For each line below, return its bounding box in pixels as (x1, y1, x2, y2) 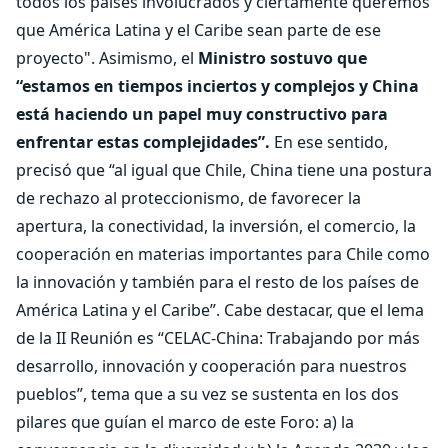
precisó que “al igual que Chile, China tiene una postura (16, 159, 432, 181)
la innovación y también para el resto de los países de (16, 271, 419, 293)
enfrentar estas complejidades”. (16, 131, 270, 153)
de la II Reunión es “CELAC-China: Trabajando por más (16, 327, 420, 349)
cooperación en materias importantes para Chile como (16, 243, 430, 265)
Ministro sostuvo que (198, 47, 367, 69)
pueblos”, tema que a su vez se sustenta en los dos (16, 383, 399, 405)
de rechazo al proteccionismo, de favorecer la (16, 187, 361, 209)
